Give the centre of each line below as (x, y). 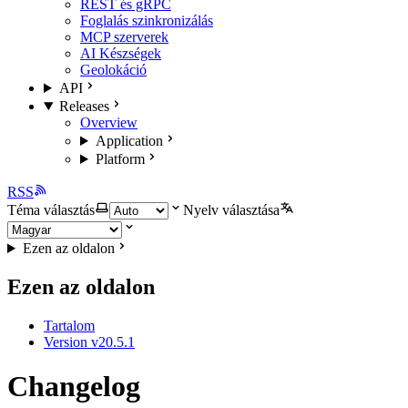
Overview (109, 122)
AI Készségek (121, 53)
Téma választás (51, 210)
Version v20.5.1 (89, 342)
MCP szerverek (124, 37)
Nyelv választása (231, 210)
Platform (120, 159)
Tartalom (69, 325)
